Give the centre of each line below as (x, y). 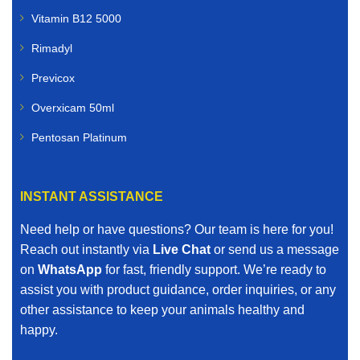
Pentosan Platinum (79, 138)
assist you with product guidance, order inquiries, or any (178, 290)
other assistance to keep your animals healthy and (162, 310)
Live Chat (182, 250)
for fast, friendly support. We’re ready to (214, 270)
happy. (39, 330)
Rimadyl (52, 49)
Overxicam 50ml (73, 108)
